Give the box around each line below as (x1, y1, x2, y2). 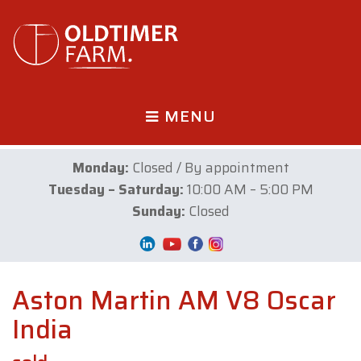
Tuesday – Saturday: (48, 179, 184, 200)
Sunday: (131, 201, 185, 222)
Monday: (72, 157, 129, 178)
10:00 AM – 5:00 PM (183, 179, 313, 200)
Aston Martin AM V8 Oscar (12, 280, 336, 321)
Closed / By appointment (128, 157, 289, 178)
